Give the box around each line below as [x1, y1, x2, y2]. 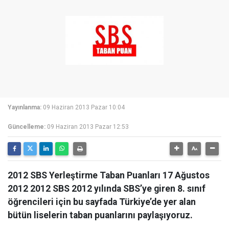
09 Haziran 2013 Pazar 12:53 [47, 123, 129, 130]
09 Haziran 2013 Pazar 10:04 [43, 104, 125, 111]
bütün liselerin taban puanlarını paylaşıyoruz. [8, 210, 193, 220]
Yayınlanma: [8, 104, 41, 111]
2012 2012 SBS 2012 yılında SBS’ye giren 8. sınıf [8, 184, 205, 194]
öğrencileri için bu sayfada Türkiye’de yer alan [8, 197, 196, 207]
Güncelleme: [8, 123, 45, 130]
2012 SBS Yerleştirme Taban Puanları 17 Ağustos [8, 170, 210, 180]
